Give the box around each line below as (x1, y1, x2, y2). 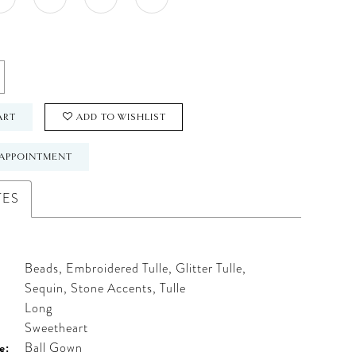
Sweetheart (25, 319, 89, 338)
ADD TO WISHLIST (75, 111, 167, 123)
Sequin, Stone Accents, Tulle (25, 280, 187, 298)
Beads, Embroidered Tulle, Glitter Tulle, (25, 260, 247, 278)
